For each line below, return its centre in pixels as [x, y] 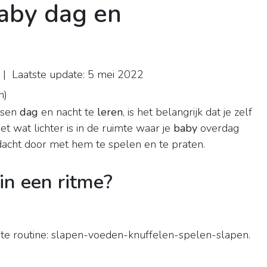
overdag [218, 128]
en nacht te [68, 112]
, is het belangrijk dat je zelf [187, 112]
